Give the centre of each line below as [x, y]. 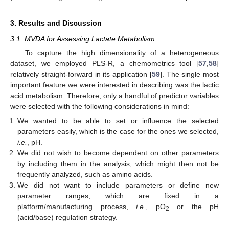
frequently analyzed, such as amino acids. [85, 174]
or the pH [194, 206]
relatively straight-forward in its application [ [81, 74]
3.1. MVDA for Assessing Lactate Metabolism [83, 39]
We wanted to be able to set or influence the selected [118, 120]
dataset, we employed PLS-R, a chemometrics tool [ [104, 63]
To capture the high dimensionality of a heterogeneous [122, 52]
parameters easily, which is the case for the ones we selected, [118, 131]
